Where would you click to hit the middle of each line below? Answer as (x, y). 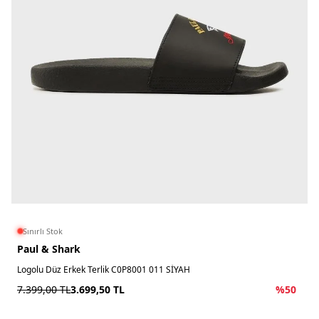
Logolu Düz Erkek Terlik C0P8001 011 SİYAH (104, 270)
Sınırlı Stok (43, 231)
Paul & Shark (49, 249)
